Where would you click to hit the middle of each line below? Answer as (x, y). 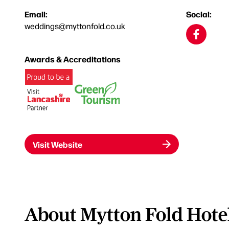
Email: (36, 14)
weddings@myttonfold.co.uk (75, 26)
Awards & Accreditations (73, 59)
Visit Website (58, 144)
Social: (199, 14)
